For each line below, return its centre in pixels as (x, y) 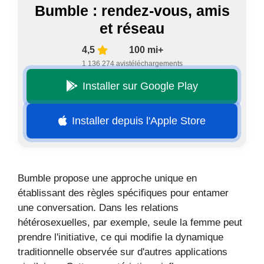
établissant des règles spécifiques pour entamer (123, 193)
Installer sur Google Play (140, 86)
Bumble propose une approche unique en (107, 178)
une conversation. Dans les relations (98, 207)
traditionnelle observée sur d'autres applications (123, 252)
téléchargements (156, 63)
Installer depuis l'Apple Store (139, 121)
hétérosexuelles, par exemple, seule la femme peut (130, 222)
